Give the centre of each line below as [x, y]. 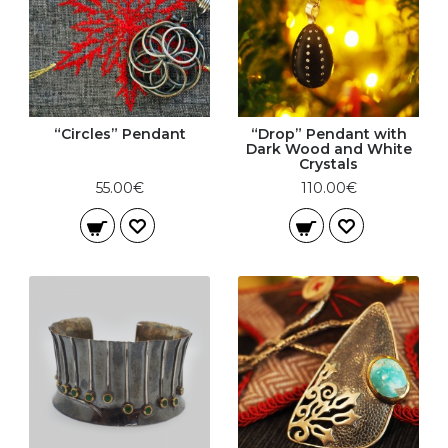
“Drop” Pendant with [328, 134]
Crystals [328, 164]
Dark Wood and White [328, 149]
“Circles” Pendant [119, 134]
